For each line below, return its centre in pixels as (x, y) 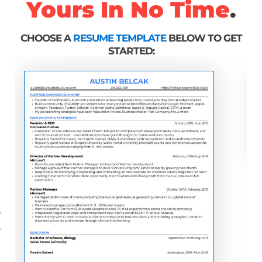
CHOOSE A (46, 38)
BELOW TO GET (204, 38)
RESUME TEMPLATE (119, 38)
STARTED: (131, 51)
